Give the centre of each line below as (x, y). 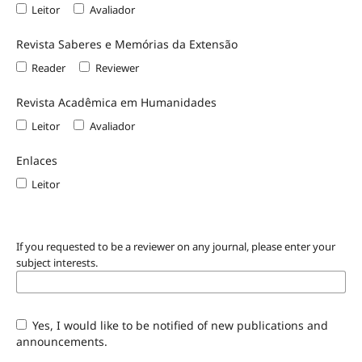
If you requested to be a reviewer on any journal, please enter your (175, 246)
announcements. (61, 341)
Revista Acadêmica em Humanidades (116, 102)
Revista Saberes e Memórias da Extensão (126, 44)
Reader (49, 67)
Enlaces (36, 160)
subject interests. (57, 262)
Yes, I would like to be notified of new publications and (179, 325)
